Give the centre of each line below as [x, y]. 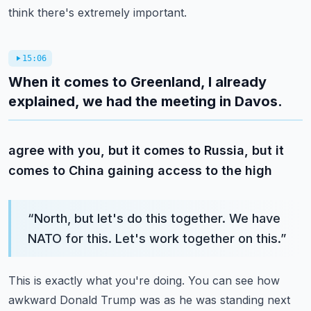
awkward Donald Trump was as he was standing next [149, 300]
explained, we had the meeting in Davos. [145, 101]
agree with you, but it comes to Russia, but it [146, 150]
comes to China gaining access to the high [140, 170]
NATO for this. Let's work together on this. [154, 238]
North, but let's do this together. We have [157, 218]
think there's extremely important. [98, 12]
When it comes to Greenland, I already [137, 82]
